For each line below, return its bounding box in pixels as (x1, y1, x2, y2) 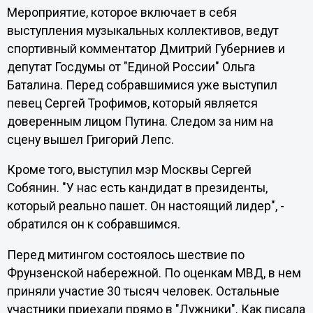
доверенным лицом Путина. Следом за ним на (6, 114, 273, 129)
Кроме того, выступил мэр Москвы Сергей (6, 163, 252, 177)
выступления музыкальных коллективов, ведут (6, 23, 279, 38)
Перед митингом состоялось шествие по (6, 247, 245, 262)
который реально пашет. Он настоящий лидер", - (6, 199, 284, 214)
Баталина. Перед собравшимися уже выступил (6, 78, 277, 92)
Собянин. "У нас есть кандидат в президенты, (6, 181, 268, 196)
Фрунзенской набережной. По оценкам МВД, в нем (6, 265, 301, 280)
